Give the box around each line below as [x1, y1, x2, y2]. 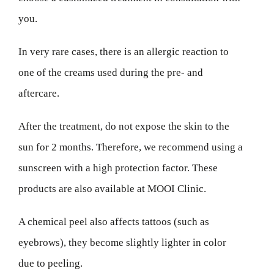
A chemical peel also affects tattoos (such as [18, 216, 209, 228]
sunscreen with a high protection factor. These [18, 162, 218, 174]
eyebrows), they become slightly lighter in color [18, 237, 226, 249]
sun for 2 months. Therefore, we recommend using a [18, 141, 243, 154]
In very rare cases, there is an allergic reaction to [18, 46, 229, 58]
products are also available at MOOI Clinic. [18, 183, 206, 195]
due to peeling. [18, 257, 83, 270]
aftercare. [18, 87, 59, 100]
